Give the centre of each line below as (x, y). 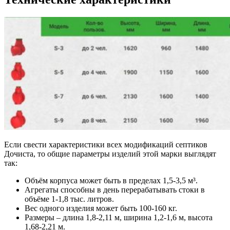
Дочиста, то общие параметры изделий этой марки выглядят (110, 154)
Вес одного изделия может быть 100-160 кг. (101, 208)
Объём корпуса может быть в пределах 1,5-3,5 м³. (111, 180)
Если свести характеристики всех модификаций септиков (106, 144)
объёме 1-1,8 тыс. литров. (69, 199)
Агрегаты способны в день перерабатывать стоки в (115, 189)
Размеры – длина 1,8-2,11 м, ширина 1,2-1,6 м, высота (119, 217)
